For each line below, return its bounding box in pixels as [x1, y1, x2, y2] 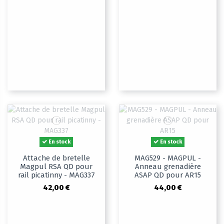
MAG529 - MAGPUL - [134, 153, 201, 163]
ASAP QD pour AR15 [134, 170, 201, 180]
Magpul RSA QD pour [20, 162, 92, 171]
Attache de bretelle [22, 153, 90, 163]
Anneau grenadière [134, 162, 201, 171]
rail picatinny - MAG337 [17, 170, 95, 180]
